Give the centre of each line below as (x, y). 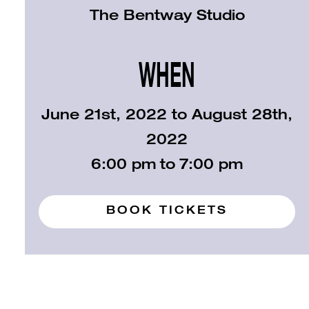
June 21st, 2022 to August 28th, (167, 116)
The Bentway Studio (167, 17)
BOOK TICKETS (167, 211)
